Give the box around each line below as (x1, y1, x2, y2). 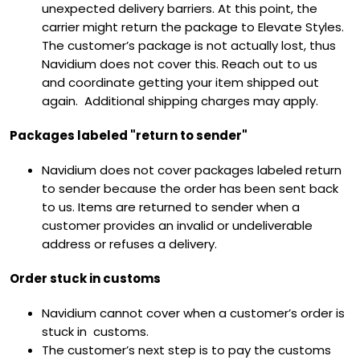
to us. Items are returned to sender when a (42, 198, 300, 215)
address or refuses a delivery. (42, 235, 217, 252)
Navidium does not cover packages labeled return (42, 161, 342, 178)
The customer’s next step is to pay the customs (42, 341, 331, 358)
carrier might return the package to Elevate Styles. (42, 18, 344, 35)
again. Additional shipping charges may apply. (42, 92, 318, 109)
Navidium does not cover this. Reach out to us (42, 55, 317, 72)
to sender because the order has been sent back (42, 179, 338, 197)
